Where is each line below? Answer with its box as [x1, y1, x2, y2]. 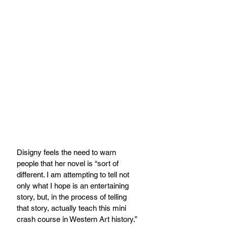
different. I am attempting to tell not [17, 170, 131, 179]
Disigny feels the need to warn [17, 148, 118, 157]
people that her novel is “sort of [17, 159, 121, 168]
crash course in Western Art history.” [17, 215, 139, 224]
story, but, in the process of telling [17, 193, 129, 202]
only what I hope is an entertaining [17, 181, 131, 191]
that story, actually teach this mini [17, 204, 128, 213]
